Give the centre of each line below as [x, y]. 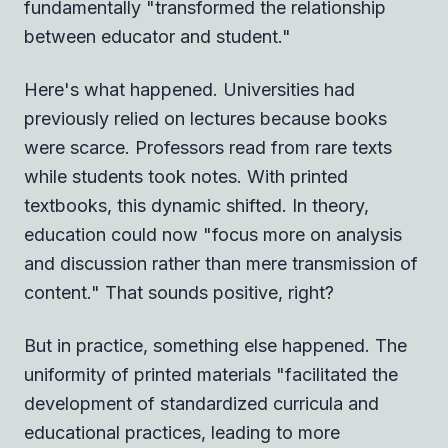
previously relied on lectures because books [205, 118]
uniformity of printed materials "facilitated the [211, 374]
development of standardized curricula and [201, 403]
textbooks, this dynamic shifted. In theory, [196, 205]
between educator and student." [157, 36]
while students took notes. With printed [186, 176]
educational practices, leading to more [182, 432]
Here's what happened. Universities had [189, 89]
